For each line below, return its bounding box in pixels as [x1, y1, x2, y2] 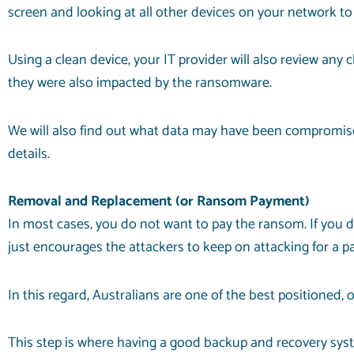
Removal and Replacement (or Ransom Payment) [8, 190, 310, 214]
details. [8, 141, 50, 166]
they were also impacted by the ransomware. [8, 71, 272, 96]
